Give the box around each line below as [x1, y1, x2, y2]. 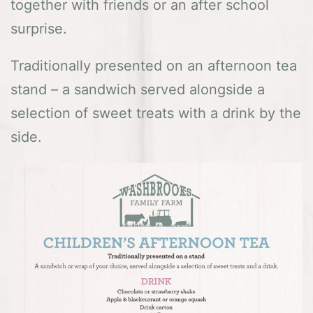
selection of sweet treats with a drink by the [10, 105, 301, 122]
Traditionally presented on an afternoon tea [10, 57, 297, 75]
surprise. [10, 20, 67, 37]
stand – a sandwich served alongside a [10, 81, 265, 99]
